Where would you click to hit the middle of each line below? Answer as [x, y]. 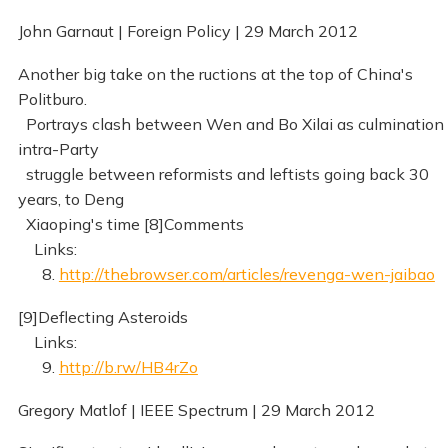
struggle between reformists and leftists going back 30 [223, 173]
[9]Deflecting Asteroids [102, 316]
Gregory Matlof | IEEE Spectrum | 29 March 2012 [196, 409]
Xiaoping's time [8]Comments [130, 223]
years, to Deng [70, 198]
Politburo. [52, 98]
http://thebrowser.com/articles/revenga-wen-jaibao [246, 273]
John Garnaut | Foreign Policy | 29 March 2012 [187, 30]
